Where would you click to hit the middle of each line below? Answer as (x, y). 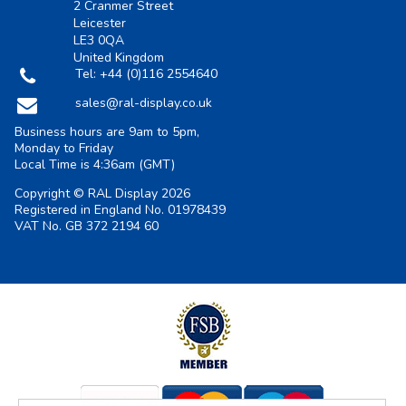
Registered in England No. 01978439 (120, 210)
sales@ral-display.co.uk (144, 103)
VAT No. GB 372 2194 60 (87, 227)
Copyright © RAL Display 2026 (102, 194)
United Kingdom (118, 58)
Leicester (99, 24)
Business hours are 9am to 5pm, (107, 132)
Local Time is (54, 165)
